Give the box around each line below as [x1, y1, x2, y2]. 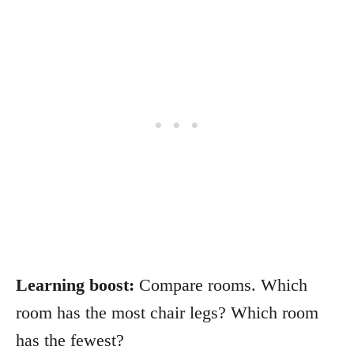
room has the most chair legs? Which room [16, 302, 318, 322]
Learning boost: [16, 274, 134, 295]
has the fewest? [16, 330, 124, 350]
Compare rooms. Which [134, 274, 307, 295]
